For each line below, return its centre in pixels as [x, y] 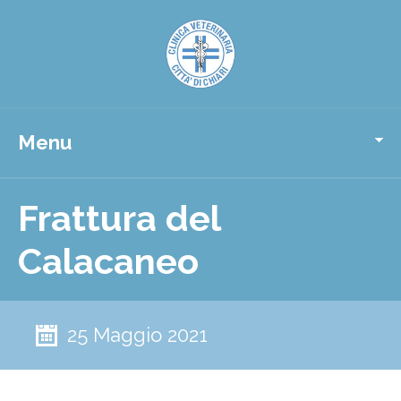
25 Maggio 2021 [137, 335]
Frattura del [119, 218]
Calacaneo [108, 261]
